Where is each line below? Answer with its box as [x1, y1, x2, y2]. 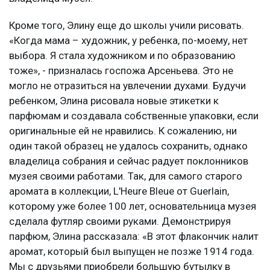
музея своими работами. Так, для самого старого [9, 169, 242, 182]
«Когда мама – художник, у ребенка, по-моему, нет [9, 34, 248, 46]
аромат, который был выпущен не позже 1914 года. [9, 245, 254, 257]
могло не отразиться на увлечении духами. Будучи [9, 79, 246, 92]
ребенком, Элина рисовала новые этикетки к [9, 94, 219, 107]
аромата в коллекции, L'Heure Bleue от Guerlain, [9, 184, 229, 197]
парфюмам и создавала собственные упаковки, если [9, 109, 259, 122]
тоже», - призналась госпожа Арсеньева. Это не [9, 64, 233, 77]
